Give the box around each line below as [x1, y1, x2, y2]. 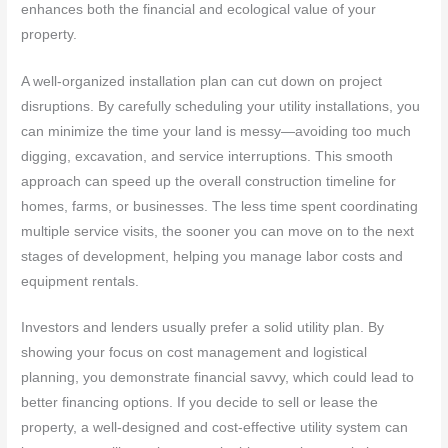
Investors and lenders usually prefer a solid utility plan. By [21, 320, 385, 336]
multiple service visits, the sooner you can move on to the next [21, 223, 415, 239]
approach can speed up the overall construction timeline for [21, 173, 397, 189]
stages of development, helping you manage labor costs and [21, 248, 404, 264]
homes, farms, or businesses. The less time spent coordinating [21, 198, 419, 214]
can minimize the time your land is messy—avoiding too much [21, 123, 412, 139]
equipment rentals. [21, 273, 140, 289]
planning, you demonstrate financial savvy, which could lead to [21, 370, 415, 386]
